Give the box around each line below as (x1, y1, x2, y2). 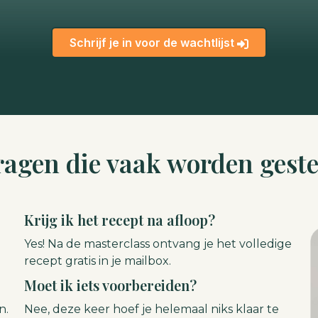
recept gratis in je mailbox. (24, 254, 172, 268)
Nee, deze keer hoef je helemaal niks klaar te (24, 302, 280, 317)
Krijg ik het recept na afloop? (24, 210, 216, 230)
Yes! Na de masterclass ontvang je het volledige (24, 237, 292, 251)
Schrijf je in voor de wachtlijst (70, 35, 237, 50)
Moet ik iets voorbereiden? (24, 275, 197, 295)
